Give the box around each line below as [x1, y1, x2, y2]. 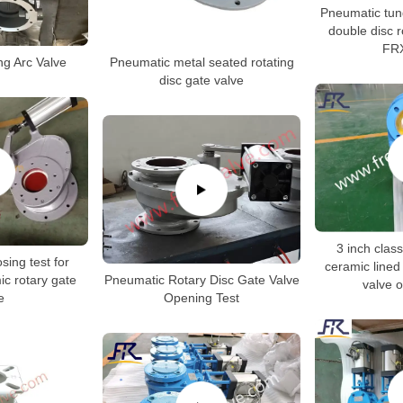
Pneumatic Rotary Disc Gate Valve [103, 273, 300, 287]
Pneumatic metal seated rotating [109, 55, 294, 69]
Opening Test [164, 291, 239, 305]
